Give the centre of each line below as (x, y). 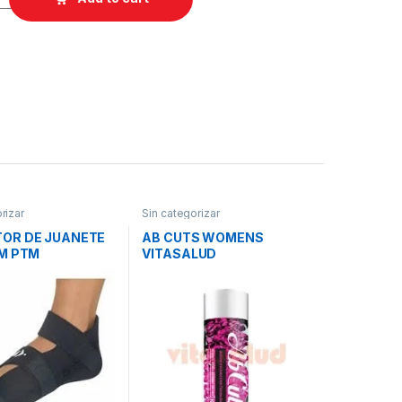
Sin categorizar (181, 213)
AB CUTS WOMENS (203, 238)
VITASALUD (179, 254)
